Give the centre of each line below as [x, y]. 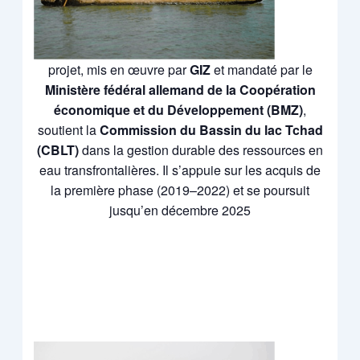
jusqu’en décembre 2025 [180, 210]
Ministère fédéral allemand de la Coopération [180, 89]
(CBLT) [58, 149]
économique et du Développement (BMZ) [178, 109]
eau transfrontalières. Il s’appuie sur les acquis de [180, 170]
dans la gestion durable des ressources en [201, 149]
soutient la [68, 129]
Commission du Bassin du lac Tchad [211, 129]
